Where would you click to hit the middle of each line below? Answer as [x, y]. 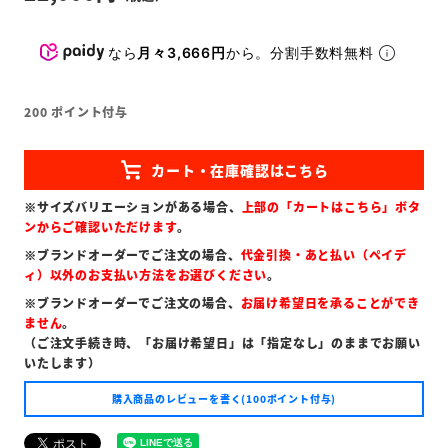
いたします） [62, 363]
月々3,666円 [181, 52]
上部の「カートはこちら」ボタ [331, 207]
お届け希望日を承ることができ [330, 303]
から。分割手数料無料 [302, 52]
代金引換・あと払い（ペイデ [324, 255]
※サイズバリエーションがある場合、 [133, 207]
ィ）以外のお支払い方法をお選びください [146, 275]
